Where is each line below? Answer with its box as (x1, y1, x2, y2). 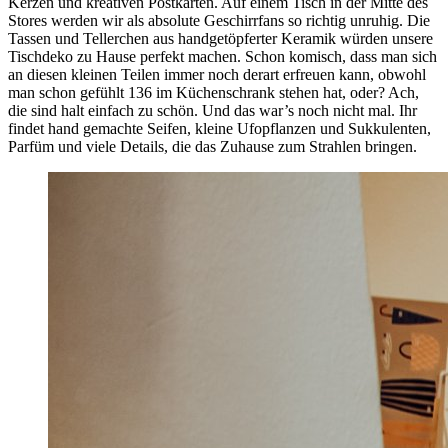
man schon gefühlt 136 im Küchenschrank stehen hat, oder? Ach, (8, 83, 419, 101)
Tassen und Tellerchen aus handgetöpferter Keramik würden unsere (8, 29, 433, 47)
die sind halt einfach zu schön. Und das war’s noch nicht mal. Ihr (8, 101, 417, 119)
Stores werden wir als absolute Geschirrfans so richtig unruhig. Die (8, 11, 430, 29)
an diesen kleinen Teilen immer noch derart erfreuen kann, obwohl (8, 65, 426, 83)
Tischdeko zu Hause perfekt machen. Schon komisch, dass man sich (8, 47, 437, 65)
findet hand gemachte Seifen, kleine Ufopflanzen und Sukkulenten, (8, 119, 431, 137)
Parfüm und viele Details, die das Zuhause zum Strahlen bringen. (8, 137, 417, 155)
